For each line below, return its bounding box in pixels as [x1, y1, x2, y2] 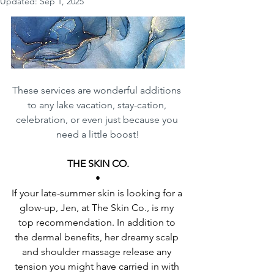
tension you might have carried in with [14, 261, 182, 273]
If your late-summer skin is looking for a [11, 187, 185, 199]
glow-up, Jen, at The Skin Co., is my [20, 202, 176, 214]
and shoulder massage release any [22, 246, 174, 258]
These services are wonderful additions [12, 84, 183, 97]
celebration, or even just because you [15, 114, 180, 126]
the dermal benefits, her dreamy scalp [15, 231, 181, 243]
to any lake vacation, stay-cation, [27, 99, 169, 111]
